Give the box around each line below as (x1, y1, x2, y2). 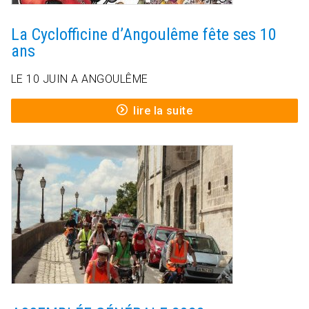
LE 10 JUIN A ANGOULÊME (11, 72, 148, 86)
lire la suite (133, 104, 193, 118)
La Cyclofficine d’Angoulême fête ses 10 (11, 25, 277, 45)
